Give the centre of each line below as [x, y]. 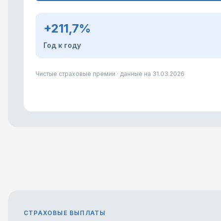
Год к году [62, 45]
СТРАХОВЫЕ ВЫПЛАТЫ [65, 213]
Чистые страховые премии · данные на [94, 74]
